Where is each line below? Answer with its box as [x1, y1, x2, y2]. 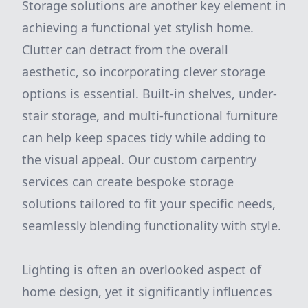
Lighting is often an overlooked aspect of [22, 261, 261, 278]
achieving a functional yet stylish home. [22, 19, 254, 36]
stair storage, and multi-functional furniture [22, 107, 278, 124]
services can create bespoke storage [22, 173, 234, 190]
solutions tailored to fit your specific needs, [22, 195, 276, 212]
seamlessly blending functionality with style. [22, 217, 281, 234]
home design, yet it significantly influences [22, 283, 272, 300]
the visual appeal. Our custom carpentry [22, 151, 256, 168]
